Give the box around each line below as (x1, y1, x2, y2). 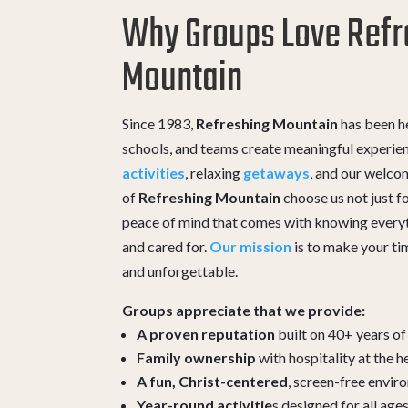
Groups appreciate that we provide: (122, 301, 366, 319)
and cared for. (122, 237, 210, 255)
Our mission (209, 237, 292, 255)
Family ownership (137, 348, 257, 366)
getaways (243, 163, 311, 181)
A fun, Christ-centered (137, 372, 289, 390)
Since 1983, (122, 114, 197, 132)
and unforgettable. (122, 261, 239, 280)
